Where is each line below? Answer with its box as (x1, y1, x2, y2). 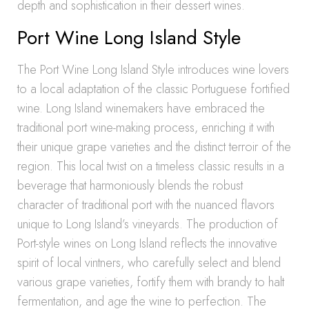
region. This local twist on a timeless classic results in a (17, 157, 284, 175)
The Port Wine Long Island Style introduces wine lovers (17, 61, 289, 79)
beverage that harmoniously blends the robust (17, 177, 243, 195)
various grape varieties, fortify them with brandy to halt (17, 273, 284, 291)
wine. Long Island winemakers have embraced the (17, 99, 265, 117)
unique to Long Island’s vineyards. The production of (17, 215, 278, 233)
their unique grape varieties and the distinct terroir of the (17, 138, 291, 156)
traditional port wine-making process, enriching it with (17, 119, 275, 137)
